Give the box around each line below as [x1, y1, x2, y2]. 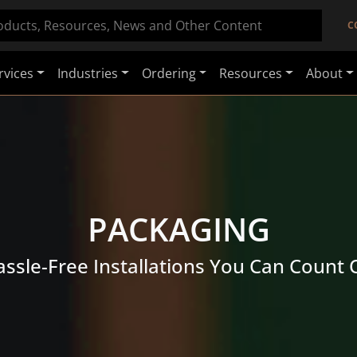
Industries [57, 64, 118, 82]
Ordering [141, 64, 196, 82]
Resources [219, 64, 283, 82]
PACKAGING [87, 207, 270, 251]
